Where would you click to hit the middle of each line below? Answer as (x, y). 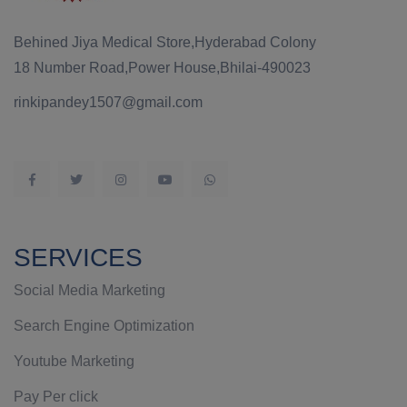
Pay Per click (56, 397)
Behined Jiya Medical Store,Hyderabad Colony (165, 42)
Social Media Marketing (89, 290)
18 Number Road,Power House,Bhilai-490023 (162, 68)
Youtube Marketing (74, 361)
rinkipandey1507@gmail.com (108, 102)
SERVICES (78, 258)
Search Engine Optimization (104, 326)
